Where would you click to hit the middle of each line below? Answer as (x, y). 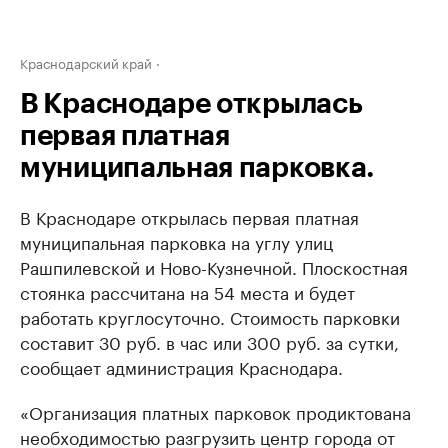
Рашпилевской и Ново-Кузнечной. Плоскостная (214, 266)
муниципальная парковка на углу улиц (176, 241)
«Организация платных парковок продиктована (215, 411)
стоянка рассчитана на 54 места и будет (187, 291)
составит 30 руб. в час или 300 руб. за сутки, (209, 341)
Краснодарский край (86, 62)
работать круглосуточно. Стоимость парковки (210, 316)
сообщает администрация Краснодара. (181, 366)
